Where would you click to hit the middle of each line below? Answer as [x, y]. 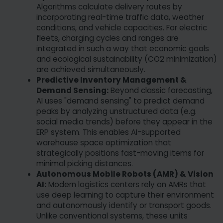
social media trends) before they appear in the [124, 122]
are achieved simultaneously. [91, 70]
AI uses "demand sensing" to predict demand [120, 101]
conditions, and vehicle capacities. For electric [122, 28]
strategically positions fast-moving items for [120, 153]
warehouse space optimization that [104, 143]
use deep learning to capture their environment [125, 195]
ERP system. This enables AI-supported [109, 132]
